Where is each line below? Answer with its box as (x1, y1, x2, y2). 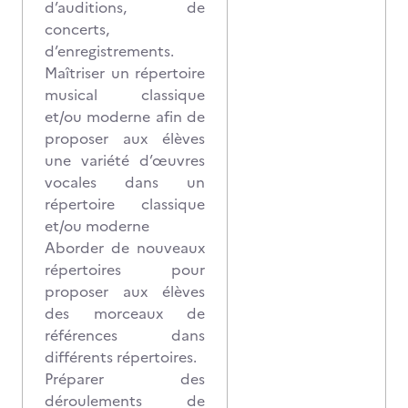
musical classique (45, 84, 205, 106)
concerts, (45, 18, 109, 40)
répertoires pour (45, 259, 205, 280)
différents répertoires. (45, 346, 197, 368)
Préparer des (45, 368, 205, 390)
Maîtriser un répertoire (45, 62, 205, 84)
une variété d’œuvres (45, 149, 205, 171)
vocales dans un (45, 171, 205, 193)
